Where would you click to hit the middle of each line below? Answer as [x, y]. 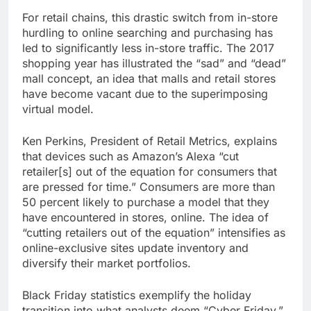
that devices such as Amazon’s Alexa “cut [131, 156]
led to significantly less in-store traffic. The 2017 [148, 48]
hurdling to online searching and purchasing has [148, 32]
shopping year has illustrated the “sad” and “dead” [154, 63]
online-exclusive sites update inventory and [135, 247]
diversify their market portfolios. [107, 263]
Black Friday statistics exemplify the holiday [137, 295]
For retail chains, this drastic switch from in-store [150, 17]
